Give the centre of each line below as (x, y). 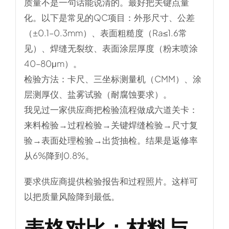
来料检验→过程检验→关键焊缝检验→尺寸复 (111, 125)
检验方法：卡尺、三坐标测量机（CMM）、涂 (112, 79)
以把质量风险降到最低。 (72, 197)
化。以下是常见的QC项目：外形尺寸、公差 (109, 18)
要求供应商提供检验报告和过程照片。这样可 (111, 181)
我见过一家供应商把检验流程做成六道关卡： (111, 110)
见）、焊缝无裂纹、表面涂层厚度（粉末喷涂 (111, 48)
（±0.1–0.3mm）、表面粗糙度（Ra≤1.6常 (105, 33)
